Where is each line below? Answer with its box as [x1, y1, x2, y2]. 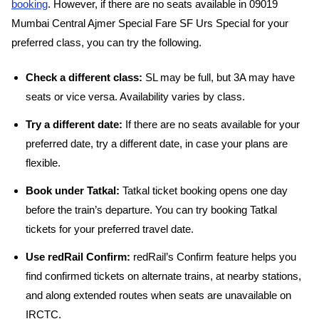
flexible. [26, 157, 61, 169]
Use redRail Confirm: [26, 251, 130, 263]
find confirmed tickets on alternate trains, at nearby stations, [26, 271, 301, 282]
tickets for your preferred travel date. [26, 224, 197, 235]
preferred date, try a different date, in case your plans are [26, 138, 288, 150]
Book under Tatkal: [26, 185, 120, 197]
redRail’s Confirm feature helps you [130, 251, 296, 263]
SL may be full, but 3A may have [142, 72, 295, 83]
